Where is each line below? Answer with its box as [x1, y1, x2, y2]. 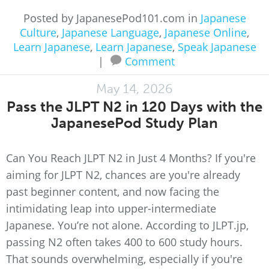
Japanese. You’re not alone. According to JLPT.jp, [6, 218, 249, 232]
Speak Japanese [177, 40, 256, 54]
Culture [20, 25, 56, 40]
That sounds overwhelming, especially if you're [6, 252, 243, 266]
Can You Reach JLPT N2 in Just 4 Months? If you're [6, 151, 256, 165]
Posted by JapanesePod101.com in [23, 11, 201, 25]
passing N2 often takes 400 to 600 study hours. [6, 235, 243, 249]
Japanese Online [165, 25, 247, 40]
